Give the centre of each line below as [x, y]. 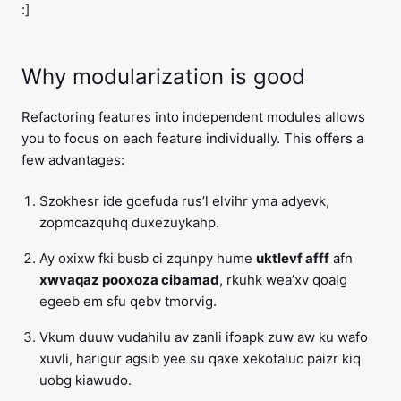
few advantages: [73, 160]
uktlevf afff [293, 259]
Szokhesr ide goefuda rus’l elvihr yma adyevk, [184, 201]
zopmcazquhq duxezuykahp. [129, 223]
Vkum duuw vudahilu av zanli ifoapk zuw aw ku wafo [204, 337]
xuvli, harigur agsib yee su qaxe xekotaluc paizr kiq [200, 359]
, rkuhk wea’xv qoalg [283, 280]
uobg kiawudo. [85, 380]
